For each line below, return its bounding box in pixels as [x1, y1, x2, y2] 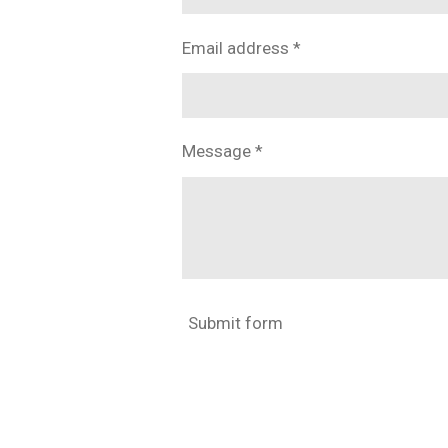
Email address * [182, 37, 301, 58]
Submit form [188, 312, 283, 333]
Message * [182, 141, 263, 162]
